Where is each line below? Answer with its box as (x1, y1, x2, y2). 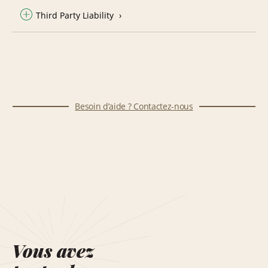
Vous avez (12, 238, 94, 263)
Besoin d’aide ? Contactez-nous (75, 100, 193, 112)
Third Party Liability (36, 9, 114, 21)
